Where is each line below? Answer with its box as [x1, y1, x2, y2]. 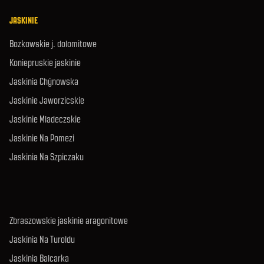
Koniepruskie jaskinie [9, 57, 81, 68]
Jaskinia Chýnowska [9, 76, 78, 87]
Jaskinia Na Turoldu [9, 234, 75, 245]
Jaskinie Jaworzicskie [9, 95, 84, 106]
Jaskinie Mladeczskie [9, 114, 81, 125]
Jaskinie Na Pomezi [9, 133, 74, 144]
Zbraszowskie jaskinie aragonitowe [9, 215, 128, 226]
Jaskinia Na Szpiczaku [9, 151, 84, 163]
